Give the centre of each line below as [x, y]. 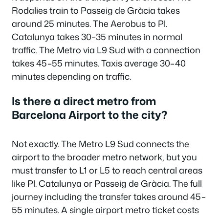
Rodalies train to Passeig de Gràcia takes [96, 10]
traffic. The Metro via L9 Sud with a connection [106, 50]
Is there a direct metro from [84, 101]
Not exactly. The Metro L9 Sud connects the [100, 143]
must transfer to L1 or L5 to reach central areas [107, 170]
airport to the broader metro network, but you [104, 157]
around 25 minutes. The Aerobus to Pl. [89, 23]
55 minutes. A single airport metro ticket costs [105, 209]
